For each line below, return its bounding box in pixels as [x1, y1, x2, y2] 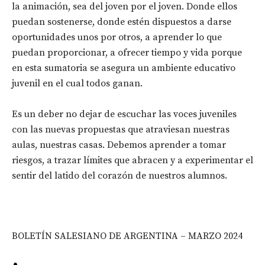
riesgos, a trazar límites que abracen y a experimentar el [12, 154, 253, 167]
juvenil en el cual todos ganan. [12, 77, 143, 90]
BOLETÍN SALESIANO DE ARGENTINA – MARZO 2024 [12, 230, 243, 243]
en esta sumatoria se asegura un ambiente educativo [12, 62, 235, 75]
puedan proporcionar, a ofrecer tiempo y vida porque [12, 47, 242, 59]
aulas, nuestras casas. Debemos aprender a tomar [12, 139, 226, 151]
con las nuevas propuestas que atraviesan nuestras [12, 124, 230, 136]
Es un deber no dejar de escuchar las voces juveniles [12, 108, 237, 121]
